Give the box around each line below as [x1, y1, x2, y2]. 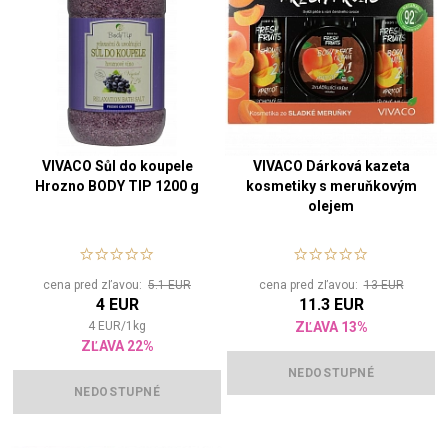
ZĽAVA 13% [294, 319, 368, 336]
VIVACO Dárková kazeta [252, 158, 410, 175]
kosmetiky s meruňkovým [245, 178, 417, 195]
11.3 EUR [298, 295, 364, 315]
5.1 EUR [148, 278, 191, 293]
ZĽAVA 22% [80, 338, 154, 355]
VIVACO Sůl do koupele [41, 158, 193, 175]
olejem [308, 198, 354, 215]
